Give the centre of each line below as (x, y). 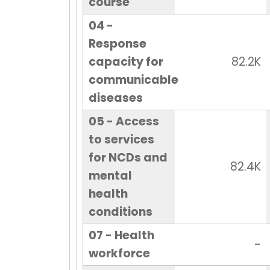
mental (110, 176)
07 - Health (121, 236)
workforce (119, 254)
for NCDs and (128, 158)
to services (121, 140)
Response (117, 44)
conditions (120, 212)
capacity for (126, 62)
